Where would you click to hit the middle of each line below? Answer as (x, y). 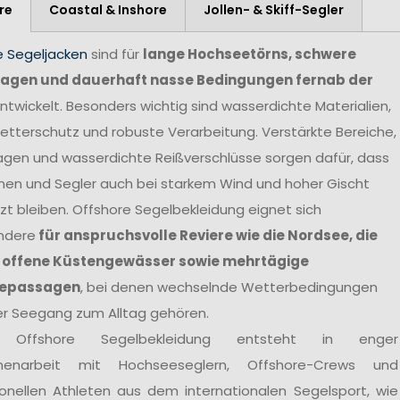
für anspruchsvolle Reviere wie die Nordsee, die (206, 236)
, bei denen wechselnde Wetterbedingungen (229, 287)
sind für (115, 54)
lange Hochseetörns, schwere (249, 54)
